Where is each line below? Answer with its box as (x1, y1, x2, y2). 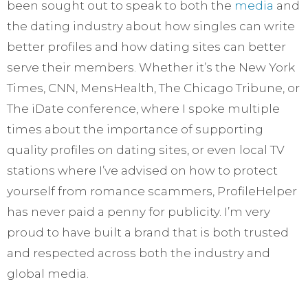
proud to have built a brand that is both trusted (7, 225, 289, 240)
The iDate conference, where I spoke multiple (7, 102, 280, 116)
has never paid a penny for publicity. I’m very (7, 205, 270, 219)
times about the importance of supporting (7, 122, 263, 137)
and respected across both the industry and (7, 246, 270, 261)
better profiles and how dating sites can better (7, 40, 286, 54)
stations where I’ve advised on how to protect (7, 164, 278, 178)
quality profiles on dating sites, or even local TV (7, 143, 285, 157)
